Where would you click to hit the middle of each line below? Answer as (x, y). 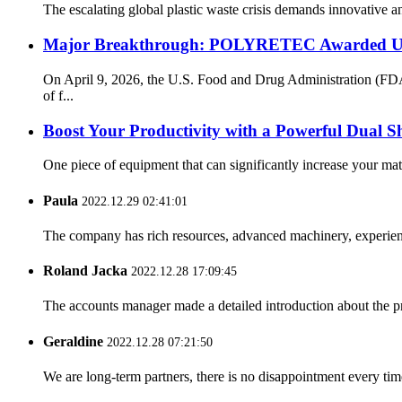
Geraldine (73, 341)
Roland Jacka (85, 271)
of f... (58, 95)
